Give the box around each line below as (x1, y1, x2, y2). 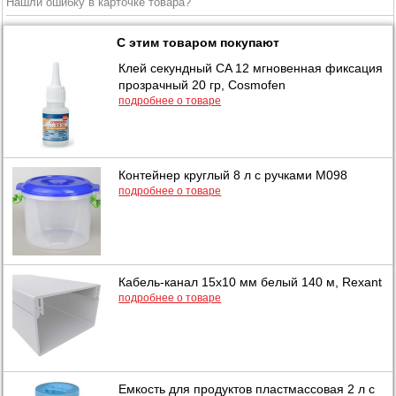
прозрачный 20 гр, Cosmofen (118, 77, 286, 92)
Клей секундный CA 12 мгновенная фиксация (118, 60, 384, 75)
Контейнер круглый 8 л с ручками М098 (118, 167, 348, 182)
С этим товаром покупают (116, 34, 279, 49)
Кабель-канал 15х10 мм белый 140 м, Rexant (118, 274, 383, 289)
